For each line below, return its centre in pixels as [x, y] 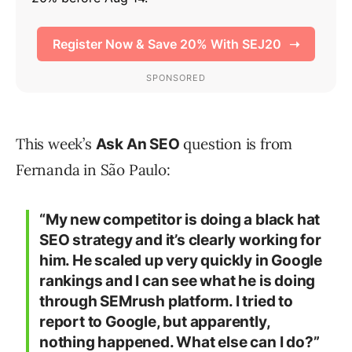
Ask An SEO [137, 145]
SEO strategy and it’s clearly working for [180, 240]
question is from [236, 144]
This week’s [56, 144]
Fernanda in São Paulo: [93, 170]
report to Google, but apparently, [155, 322]
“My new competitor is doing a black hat [180, 220]
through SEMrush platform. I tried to [166, 302]
